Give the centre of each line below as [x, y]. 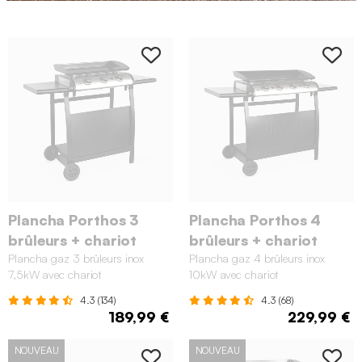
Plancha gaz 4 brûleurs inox [257, 258]
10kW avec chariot [234, 274]
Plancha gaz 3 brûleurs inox [76, 258]
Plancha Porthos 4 [255, 219]
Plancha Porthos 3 [74, 219]
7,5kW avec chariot [55, 274]
